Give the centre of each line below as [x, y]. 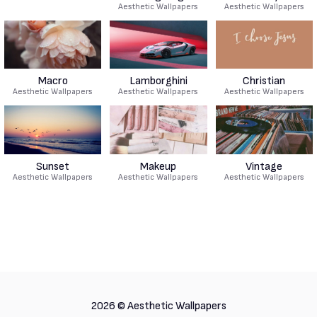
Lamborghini [158, 81]
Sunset [53, 166]
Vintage [264, 166]
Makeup [158, 166]
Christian [264, 81]
